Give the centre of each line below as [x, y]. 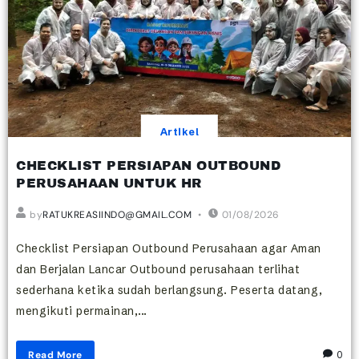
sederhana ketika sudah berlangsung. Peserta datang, [169, 290]
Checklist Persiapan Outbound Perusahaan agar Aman [169, 248]
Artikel [179, 131]
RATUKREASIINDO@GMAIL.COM [117, 214]
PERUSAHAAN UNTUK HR [109, 183]
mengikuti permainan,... [82, 311]
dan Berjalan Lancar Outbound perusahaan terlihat [158, 269]
